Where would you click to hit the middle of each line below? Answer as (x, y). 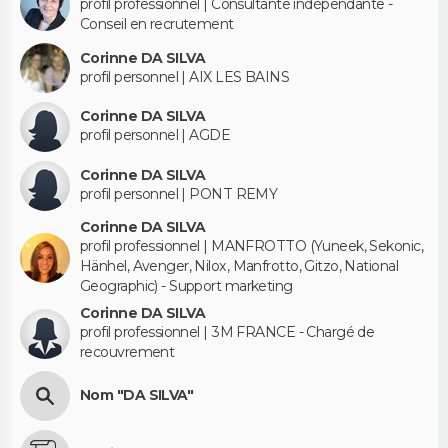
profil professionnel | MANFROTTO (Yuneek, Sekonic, (252, 246)
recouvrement (127, 352)
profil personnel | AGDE (155, 135)
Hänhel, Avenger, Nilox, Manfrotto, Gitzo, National (239, 266)
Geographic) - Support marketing (186, 286)
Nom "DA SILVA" (137, 395)
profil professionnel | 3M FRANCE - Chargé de (227, 332)
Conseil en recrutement (157, 24)
